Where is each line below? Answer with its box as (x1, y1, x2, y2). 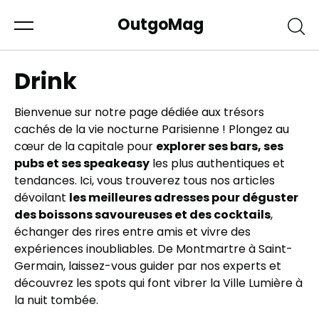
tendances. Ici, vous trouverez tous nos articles (14, 172, 275, 189)
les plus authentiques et (150, 155, 285, 172)
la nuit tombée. (14, 292, 98, 308)
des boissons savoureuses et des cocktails (14, 206, 271, 223)
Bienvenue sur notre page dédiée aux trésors (14, 104, 264, 120)
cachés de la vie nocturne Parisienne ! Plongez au (14, 121, 289, 137)
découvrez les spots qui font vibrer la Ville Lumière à (14, 275, 303, 291)
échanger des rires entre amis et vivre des (14, 224, 251, 240)
